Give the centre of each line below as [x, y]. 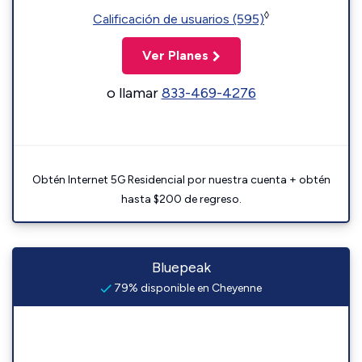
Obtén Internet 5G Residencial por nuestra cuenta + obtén [181, 180]
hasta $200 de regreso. [181, 199]
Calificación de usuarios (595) [179, 19]
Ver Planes [175, 55]
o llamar [134, 93]
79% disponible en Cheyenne [187, 288]
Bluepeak [181, 267]
